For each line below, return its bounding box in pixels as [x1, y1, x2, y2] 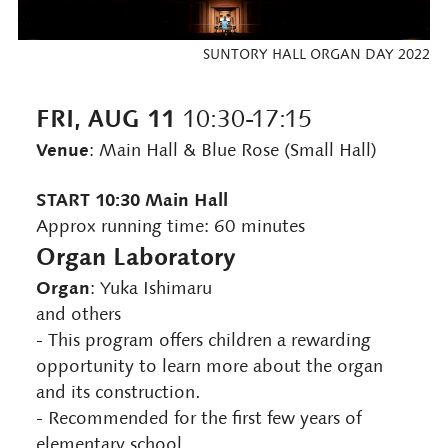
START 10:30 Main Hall [35, 187, 228, 211]
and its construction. [35, 380, 200, 403]
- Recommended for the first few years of [35, 406, 361, 429]
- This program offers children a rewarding [35, 328, 371, 351]
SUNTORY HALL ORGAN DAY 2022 [203, 45, 431, 63]
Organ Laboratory [35, 240, 235, 272]
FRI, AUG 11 [35, 102, 175, 134]
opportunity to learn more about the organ [35, 354, 383, 377]
